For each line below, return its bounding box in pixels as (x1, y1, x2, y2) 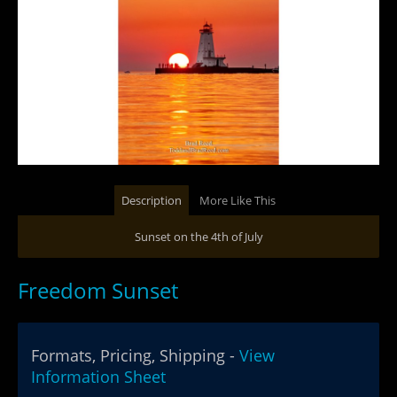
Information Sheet (31, 366, 166, 387)
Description (121, 192, 182, 208)
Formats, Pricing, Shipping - (31, 345, 239, 366)
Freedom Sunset (18, 276, 178, 305)
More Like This (198, 192, 276, 208)
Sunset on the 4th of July (134, 229, 263, 245)
